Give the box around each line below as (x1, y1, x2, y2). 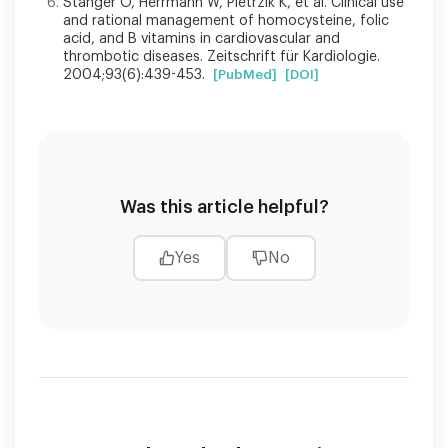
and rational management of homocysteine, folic (63, 13, 389, 28)
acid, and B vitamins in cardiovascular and (63, 31, 340, 46)
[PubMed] (213, 67, 277, 81)
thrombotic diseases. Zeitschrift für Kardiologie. (63, 49, 380, 64)
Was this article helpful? (119, 197, 329, 216)
